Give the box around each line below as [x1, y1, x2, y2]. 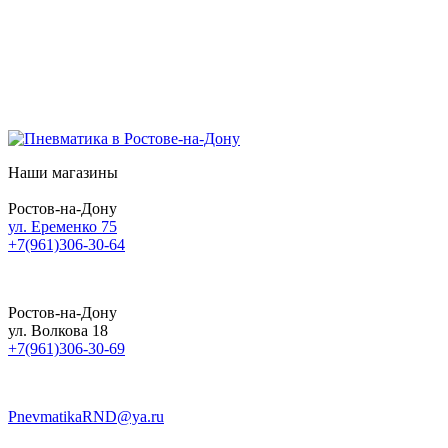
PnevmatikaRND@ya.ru [8, 408, 164, 426]
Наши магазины [8, 164, 118, 182]
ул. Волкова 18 [8, 322, 108, 340]
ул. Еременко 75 [8, 218, 117, 236]
